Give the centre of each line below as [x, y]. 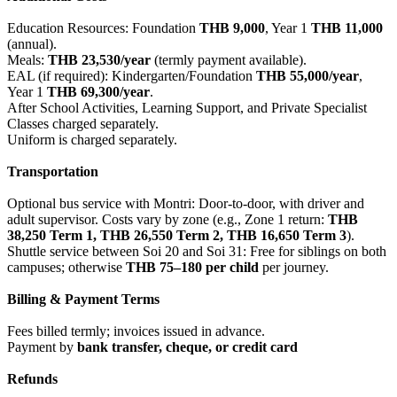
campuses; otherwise [66, 268]
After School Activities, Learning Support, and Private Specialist [187, 108]
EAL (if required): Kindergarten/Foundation [132, 76]
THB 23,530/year [99, 60]
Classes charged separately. [83, 124]
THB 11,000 [347, 28]
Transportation [53, 172]
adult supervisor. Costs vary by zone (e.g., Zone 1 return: [167, 220]
